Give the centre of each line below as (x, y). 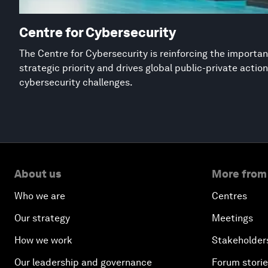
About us (38, 173)
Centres (229, 196)
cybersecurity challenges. (76, 82)
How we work (43, 240)
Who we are (40, 196)
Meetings (232, 218)
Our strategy (42, 218)
